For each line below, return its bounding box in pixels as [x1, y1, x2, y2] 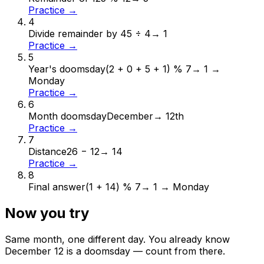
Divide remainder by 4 [28, 28, 127, 40]
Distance [28, 146, 67, 158]
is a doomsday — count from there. [64, 245, 225, 258]
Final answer [28, 181, 85, 193]
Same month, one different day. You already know [5, 233, 230, 246]
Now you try [5, 204, 89, 222]
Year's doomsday [28, 63, 105, 75]
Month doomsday [28, 110, 107, 123]
